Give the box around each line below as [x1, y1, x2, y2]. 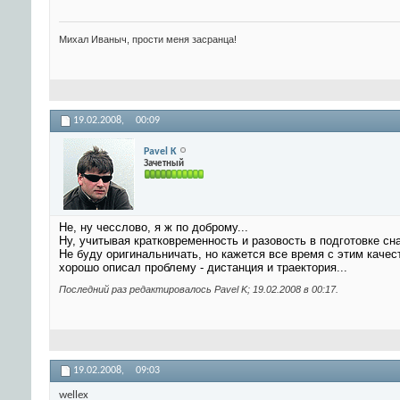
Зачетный [144, 158, 184, 169]
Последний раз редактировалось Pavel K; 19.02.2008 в [59, 284, 312, 296]
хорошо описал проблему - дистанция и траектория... [59, 261, 347, 275]
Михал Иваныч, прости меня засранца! [59, 34, 237, 46]
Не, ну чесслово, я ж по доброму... [59, 221, 248, 235]
